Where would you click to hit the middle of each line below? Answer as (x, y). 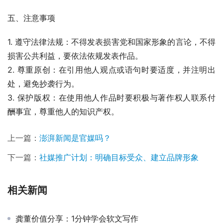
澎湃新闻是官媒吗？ (75, 138)
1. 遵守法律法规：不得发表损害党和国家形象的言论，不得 (111, 42)
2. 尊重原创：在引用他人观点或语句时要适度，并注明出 (111, 69)
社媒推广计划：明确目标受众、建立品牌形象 (119, 157)
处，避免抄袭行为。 (43, 83)
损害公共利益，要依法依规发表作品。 (75, 56)
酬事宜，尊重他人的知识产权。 (63, 111)
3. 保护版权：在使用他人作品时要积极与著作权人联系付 (111, 97)
